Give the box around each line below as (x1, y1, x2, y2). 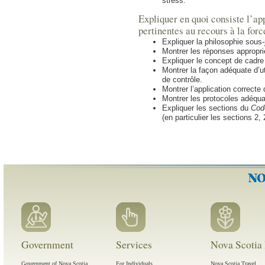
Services (116, 237, 152, 252)
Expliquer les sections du (162, 104, 251, 113)
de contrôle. (162, 75, 202, 85)
